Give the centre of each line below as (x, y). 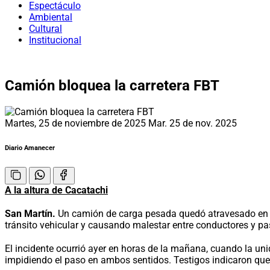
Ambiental (51, 17)
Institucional (55, 40)
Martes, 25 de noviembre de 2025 (77, 123)
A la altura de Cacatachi (56, 190)
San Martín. (30, 213)
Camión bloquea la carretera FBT (112, 85)
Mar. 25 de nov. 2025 (193, 123)
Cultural (46, 29)
